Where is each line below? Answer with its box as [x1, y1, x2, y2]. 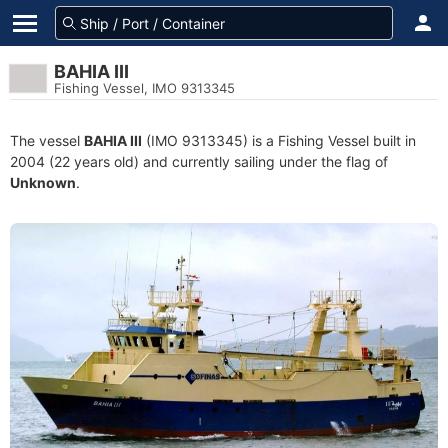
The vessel [10, 132, 84, 149]
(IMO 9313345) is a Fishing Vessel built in [142, 132, 416, 149]
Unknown [10, 174, 76, 191]
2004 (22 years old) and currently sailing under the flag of [10, 153, 388, 170]
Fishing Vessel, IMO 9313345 [54, 80, 235, 96]
